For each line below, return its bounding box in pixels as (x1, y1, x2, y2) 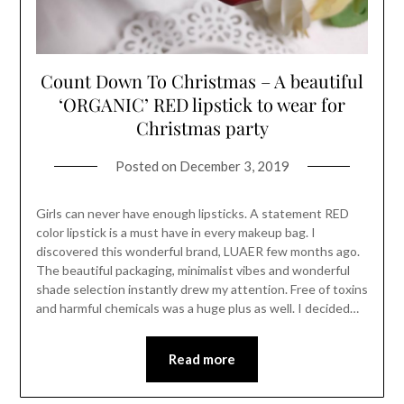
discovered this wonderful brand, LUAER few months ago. (35, 243, 360, 260)
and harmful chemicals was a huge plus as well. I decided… (35, 300, 359, 317)
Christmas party (135, 115, 269, 141)
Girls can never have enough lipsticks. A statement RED (35, 206, 349, 222)
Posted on (115, 158, 179, 175)
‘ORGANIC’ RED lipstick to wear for (59, 92, 345, 117)
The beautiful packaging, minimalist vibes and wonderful (35, 262, 350, 279)
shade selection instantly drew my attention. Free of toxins (35, 281, 368, 298)
